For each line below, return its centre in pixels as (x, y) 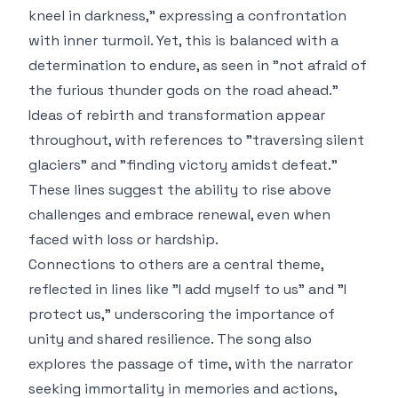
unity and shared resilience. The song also (170, 339)
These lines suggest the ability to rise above (180, 190)
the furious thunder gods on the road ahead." (183, 90)
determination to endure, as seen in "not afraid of (198, 65)
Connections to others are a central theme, (176, 264)
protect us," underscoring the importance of (182, 314)
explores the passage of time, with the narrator (191, 364)
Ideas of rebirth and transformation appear (177, 115)
